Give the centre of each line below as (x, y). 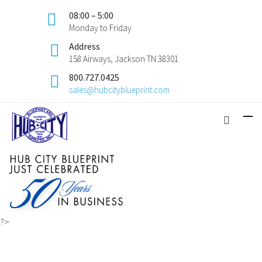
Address (85, 46)
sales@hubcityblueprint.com (119, 90)
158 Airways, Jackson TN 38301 (124, 59)
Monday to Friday (100, 28)
